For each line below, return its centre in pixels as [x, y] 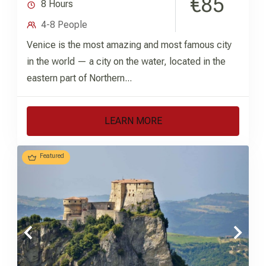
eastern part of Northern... [79, 78]
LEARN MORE [133, 121]
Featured [52, 156]
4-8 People [64, 25]
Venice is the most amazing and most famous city [129, 45]
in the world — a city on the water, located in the [126, 62]
